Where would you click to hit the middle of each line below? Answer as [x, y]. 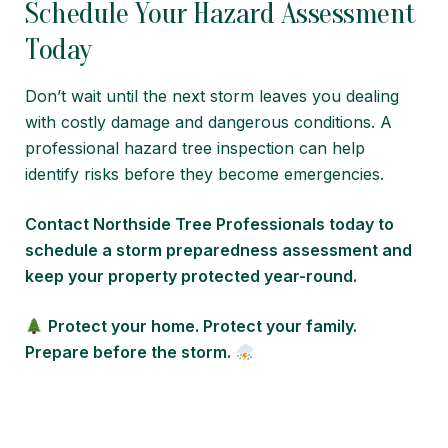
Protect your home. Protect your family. [203, 326]
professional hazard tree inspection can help [195, 148]
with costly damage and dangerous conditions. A [208, 122]
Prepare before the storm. [128, 352]
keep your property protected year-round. [191, 276]
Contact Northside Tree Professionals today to [209, 224]
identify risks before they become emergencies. [204, 174]
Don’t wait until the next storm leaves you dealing [212, 96]
